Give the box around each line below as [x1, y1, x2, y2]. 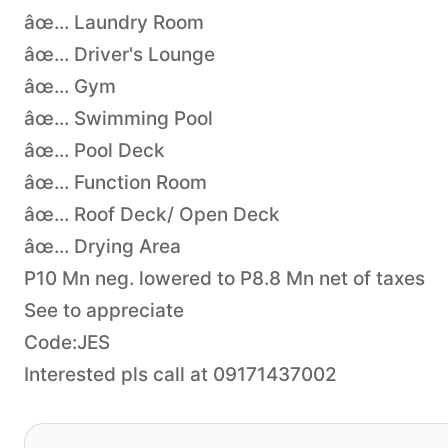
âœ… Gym [24, 74, 116, 98]
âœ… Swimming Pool [24, 106, 213, 130]
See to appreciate [24, 298, 184, 322]
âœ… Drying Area [24, 234, 181, 258]
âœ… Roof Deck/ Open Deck [24, 202, 280, 226]
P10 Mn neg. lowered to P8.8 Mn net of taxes [24, 266, 425, 290]
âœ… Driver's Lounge [24, 42, 215, 66]
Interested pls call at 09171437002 [24, 362, 337, 386]
